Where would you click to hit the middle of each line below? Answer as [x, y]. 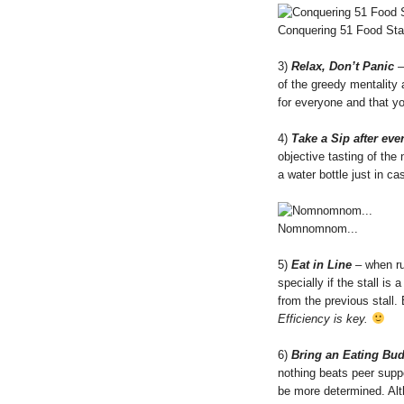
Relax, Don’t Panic [343, 66]
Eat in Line [321, 264]
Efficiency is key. [323, 318]
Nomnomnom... [318, 228]
